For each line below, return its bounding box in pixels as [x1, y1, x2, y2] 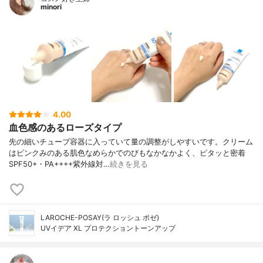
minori [41, 2, 62, 12]
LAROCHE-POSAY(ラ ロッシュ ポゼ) [41, 213, 159, 222]
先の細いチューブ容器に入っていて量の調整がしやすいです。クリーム [9, 137, 253, 147]
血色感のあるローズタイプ [9, 122, 122, 133]
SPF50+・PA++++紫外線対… [9, 160, 110, 169]
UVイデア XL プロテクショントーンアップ [41, 224, 176, 233]
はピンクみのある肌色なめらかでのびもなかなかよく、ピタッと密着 [9, 149, 245, 158]
